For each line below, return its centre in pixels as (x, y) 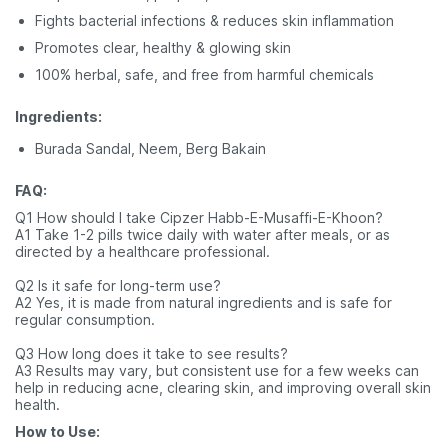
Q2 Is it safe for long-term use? (118, 285)
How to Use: (57, 431)
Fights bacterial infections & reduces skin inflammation (214, 20)
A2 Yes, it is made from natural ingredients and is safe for (203, 302)
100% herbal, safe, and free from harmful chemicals (204, 74)
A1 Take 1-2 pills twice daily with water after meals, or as (202, 234)
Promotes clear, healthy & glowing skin (163, 47)
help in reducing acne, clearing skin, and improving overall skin (223, 387)
